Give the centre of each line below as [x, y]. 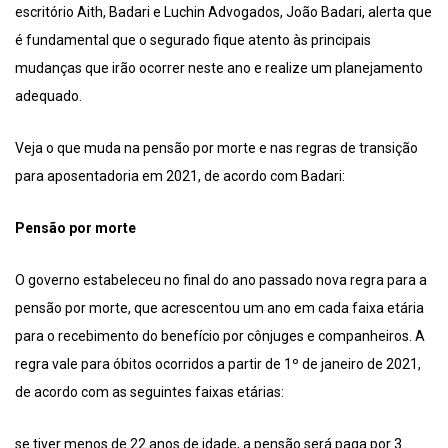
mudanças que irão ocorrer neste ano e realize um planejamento [219, 67]
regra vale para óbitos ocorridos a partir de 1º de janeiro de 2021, [218, 363]
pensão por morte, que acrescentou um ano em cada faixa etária [219, 307]
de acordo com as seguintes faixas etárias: [149, 391]
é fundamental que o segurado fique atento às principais [193, 39]
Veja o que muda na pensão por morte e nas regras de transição [216, 147]
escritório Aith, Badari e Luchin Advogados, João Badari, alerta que [223, 11]
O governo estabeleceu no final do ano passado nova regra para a [221, 279]
